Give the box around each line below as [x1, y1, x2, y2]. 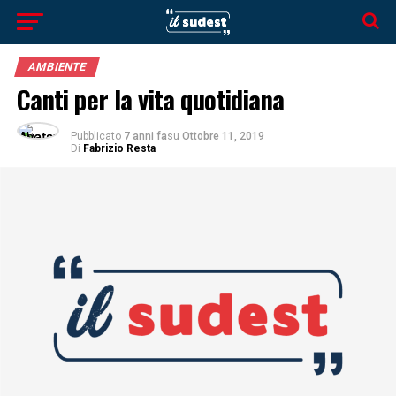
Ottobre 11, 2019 [181, 130, 264, 142]
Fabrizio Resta [82, 142, 156, 155]
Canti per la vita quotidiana [16, 80, 285, 118]
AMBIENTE [26, 60, 88, 73]
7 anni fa [123, 130, 167, 142]
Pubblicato [70, 130, 121, 142]
